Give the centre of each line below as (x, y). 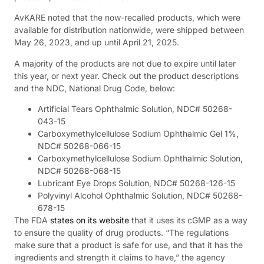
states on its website (90, 220)
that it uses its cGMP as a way (188, 220)
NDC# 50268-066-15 (79, 146)
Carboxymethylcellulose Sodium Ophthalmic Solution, (140, 158)
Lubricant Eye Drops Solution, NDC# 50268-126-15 (136, 183)
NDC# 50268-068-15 (79, 170)
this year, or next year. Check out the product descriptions (126, 75)
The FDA (32, 220)
